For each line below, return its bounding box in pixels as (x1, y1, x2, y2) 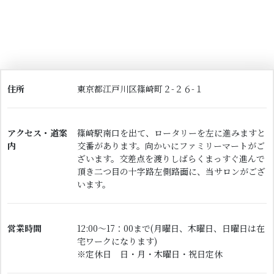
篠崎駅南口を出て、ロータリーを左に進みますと (77, 126, 266, 139)
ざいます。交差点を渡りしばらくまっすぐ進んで (77, 152, 265, 165)
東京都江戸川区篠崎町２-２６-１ (77, 82, 204, 95)
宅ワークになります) (77, 234, 158, 247)
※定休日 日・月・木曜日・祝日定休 (77, 247, 223, 260)
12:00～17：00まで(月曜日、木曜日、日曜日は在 (77, 221, 265, 234)
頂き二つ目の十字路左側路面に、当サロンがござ (77, 165, 266, 177)
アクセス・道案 (7, 126, 67, 139)
